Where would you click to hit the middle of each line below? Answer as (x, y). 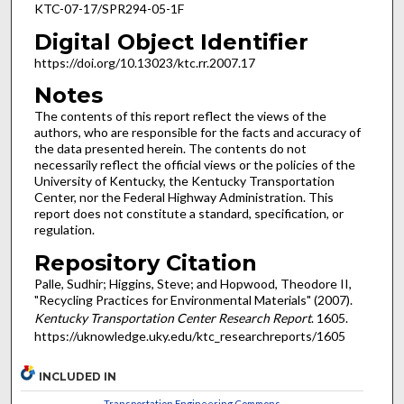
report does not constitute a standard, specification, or (188, 214)
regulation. (64, 230)
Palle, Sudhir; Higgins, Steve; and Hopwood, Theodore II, (193, 283)
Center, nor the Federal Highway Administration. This (184, 197)
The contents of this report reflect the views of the (180, 116)
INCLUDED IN (78, 376)
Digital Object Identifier (171, 41)
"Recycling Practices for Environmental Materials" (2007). (193, 299)
